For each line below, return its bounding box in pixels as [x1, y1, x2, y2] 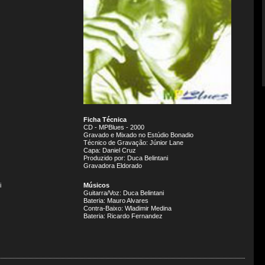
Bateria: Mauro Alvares [83, 197, 148, 204]
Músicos [83, 182, 109, 189]
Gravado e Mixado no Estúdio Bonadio [83, 131, 193, 138]
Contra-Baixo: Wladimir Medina [83, 205, 172, 212]
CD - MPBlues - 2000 [83, 124, 144, 131]
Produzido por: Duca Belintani [83, 154, 168, 161]
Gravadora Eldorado [83, 162, 142, 169]
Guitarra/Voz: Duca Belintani [83, 189, 164, 196]
